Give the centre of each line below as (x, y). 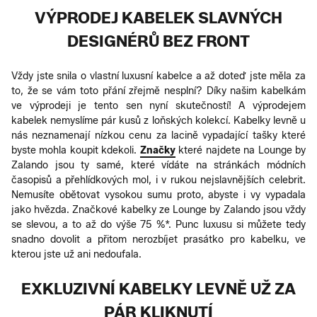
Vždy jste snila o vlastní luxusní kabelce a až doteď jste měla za (158, 76)
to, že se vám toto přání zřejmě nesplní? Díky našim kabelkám (158, 91)
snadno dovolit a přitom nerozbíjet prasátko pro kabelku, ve (158, 239)
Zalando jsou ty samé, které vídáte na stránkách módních (158, 165)
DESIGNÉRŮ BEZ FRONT (158, 41)
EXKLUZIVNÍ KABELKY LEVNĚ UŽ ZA (158, 289)
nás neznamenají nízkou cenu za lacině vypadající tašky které (158, 135)
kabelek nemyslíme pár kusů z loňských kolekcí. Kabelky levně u (158, 120)
